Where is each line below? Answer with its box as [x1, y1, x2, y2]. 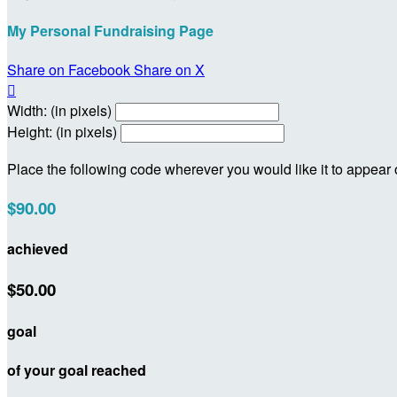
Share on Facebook [7, 59, 130, 81]
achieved [7, 238, 68, 260]
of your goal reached [7, 359, 146, 380]
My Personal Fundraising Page [7, 19, 214, 41]
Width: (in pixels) [7, 100, 112, 121]
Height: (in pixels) [7, 121, 117, 143]
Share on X [134, 59, 205, 81]
